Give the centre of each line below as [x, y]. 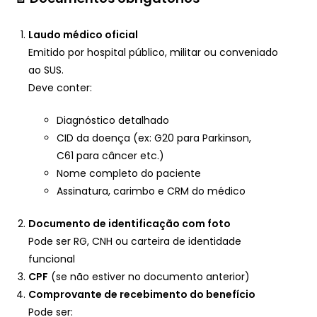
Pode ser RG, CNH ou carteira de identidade [135, 241]
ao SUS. [46, 70]
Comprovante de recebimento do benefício [142, 294]
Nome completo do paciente [129, 173]
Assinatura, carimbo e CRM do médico [151, 191]
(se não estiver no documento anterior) [149, 276]
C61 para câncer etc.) [110, 155]
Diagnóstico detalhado [113, 120]
